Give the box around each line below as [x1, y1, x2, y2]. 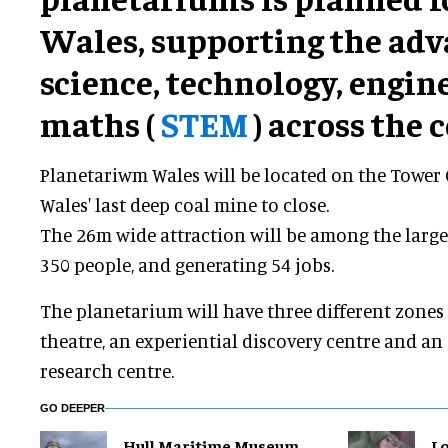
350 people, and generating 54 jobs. [40, 253, 334, 277]
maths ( [40, 102, 160, 145]
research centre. [40, 359, 174, 383]
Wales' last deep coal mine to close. [40, 193, 329, 217]
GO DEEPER [40, 402, 105, 415]
